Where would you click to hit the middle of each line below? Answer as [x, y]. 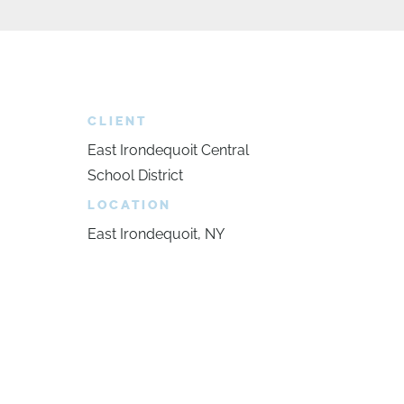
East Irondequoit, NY [156, 234]
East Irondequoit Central [168, 150]
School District [135, 175]
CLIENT [117, 121]
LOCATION [129, 205]
